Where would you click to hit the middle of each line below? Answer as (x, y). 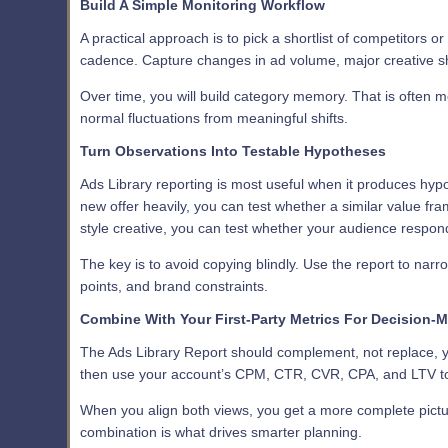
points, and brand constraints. (174, 285)
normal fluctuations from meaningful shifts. (214, 117)
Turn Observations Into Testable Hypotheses (233, 150)
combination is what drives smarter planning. (221, 432)
